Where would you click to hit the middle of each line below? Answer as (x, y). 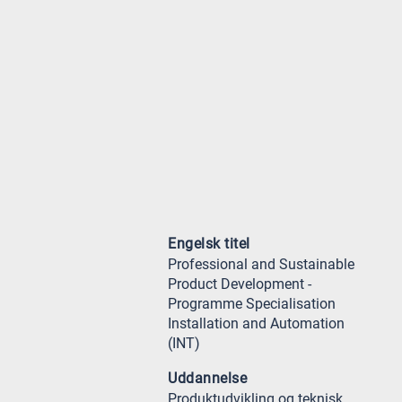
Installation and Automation (256, 323)
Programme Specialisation (252, 304)
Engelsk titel (209, 244)
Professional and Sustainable (261, 264)
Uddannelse (207, 378)
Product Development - (240, 284)
